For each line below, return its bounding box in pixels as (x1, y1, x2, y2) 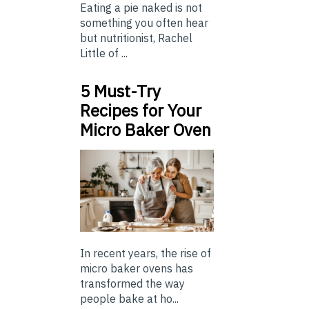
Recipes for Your (80, 99, 201, 121)
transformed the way (80, 276, 185, 290)
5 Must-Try (80, 79, 161, 102)
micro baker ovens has (80, 261, 193, 275)
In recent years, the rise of (80, 246, 211, 260)
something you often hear (80, 15, 208, 30)
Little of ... (80, 46, 128, 60)
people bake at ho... (80, 291, 179, 306)
